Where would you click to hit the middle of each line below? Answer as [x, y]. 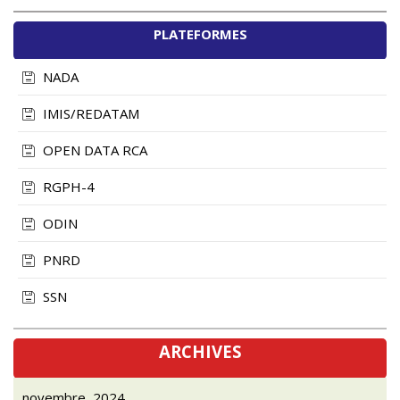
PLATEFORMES [200, 23]
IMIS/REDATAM [89, 103]
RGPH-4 [67, 176]
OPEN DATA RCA [93, 139]
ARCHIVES [200, 341]
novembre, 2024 [74, 387]
